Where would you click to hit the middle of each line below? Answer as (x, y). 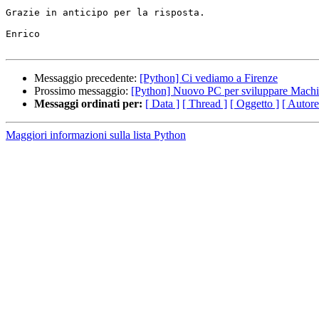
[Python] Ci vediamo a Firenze (209, 78)
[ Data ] (162, 104)
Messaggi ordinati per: (88, 104)
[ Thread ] (205, 104)
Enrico (23, 34)
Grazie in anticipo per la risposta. (105, 13)
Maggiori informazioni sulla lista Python (96, 135)
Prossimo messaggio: (83, 91)
